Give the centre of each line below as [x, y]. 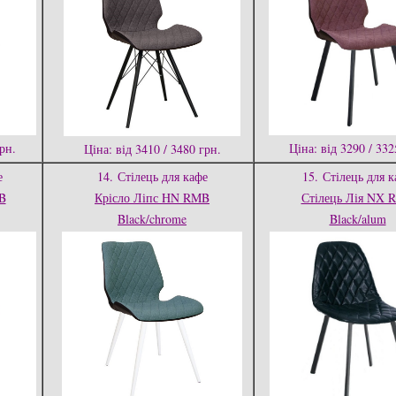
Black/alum [358, 219]
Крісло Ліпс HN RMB [152, 198]
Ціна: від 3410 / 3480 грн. [152, 149]
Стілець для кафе [162, 176]
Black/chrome [152, 219]
